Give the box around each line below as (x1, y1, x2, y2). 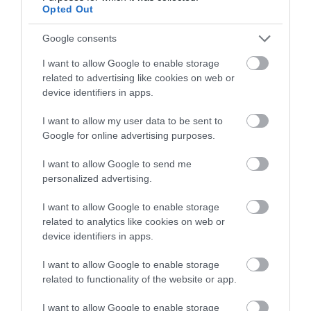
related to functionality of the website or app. (42, 273, 237, 285)
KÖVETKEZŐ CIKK (110, 201, 189, 212)
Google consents (42, 33, 117, 44)
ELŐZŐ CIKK (133, 124, 190, 135)
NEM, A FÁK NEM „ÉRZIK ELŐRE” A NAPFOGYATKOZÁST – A (19, 224, 292, 234)
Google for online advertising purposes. (42, 129, 215, 141)
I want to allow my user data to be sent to (42, 115, 223, 126)
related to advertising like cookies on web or (42, 72, 235, 83)
